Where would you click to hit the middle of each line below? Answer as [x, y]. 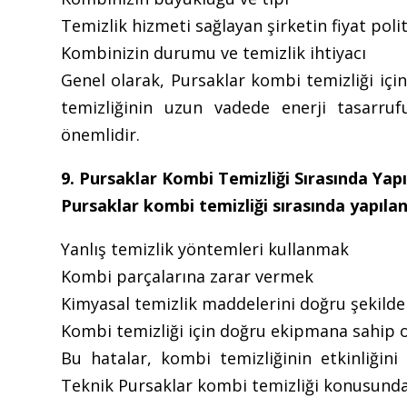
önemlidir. [101, 134]
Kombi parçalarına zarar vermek [188, 276]
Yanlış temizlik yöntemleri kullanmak [205, 248]
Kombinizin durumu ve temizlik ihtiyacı [214, 52]
